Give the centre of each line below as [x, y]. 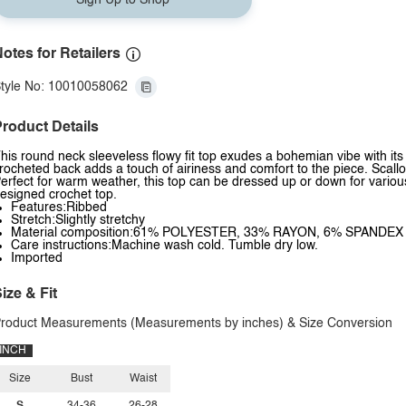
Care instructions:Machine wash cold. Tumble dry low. [164, 246]
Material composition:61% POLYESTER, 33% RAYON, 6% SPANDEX [207, 233]
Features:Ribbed [59, 208]
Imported [37, 258]
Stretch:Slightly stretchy [78, 220]
